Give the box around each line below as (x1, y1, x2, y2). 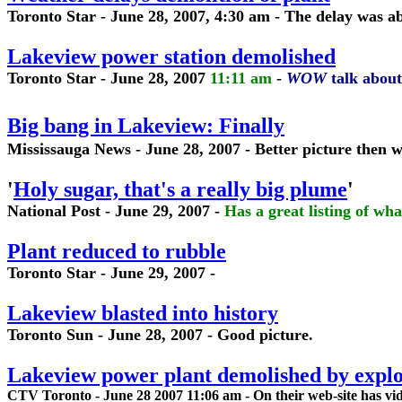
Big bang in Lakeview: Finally (7, 114, 284, 137)
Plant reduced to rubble (7, 240, 226, 263)
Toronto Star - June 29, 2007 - (7, 264, 215, 282)
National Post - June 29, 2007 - (7, 202, 224, 220)
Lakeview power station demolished (7, 45, 336, 68)
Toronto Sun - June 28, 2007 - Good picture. (7, 326, 313, 344)
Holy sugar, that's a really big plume (13, 178, 347, 201)
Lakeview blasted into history (7, 301, 278, 325)
